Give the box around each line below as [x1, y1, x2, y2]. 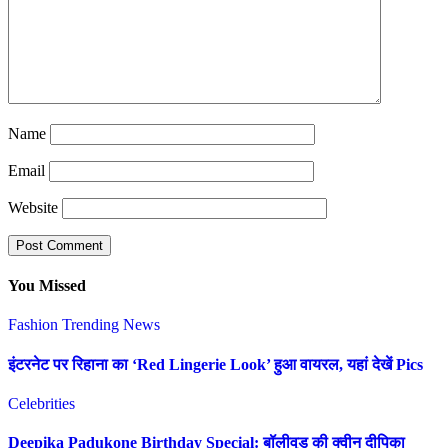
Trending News [62, 316, 160, 334]
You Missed [8, 277, 86, 295]
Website [8, 198, 58, 216]
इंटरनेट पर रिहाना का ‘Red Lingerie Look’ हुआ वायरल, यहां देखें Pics [8, 355, 423, 373]
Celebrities [8, 394, 75, 412]
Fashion [8, 316, 62, 334]
